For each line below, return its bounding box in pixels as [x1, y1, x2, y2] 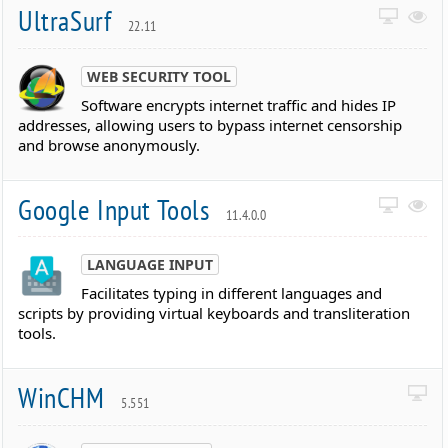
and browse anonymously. [18, 134, 201, 155]
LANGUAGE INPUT [87, 255, 214, 275]
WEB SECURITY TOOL [87, 66, 232, 86]
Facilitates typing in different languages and [81, 283, 383, 304]
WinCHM [18, 379, 112, 417]
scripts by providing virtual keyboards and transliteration [18, 303, 411, 324]
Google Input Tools [18, 190, 216, 228]
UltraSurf [18, 2, 118, 40]
